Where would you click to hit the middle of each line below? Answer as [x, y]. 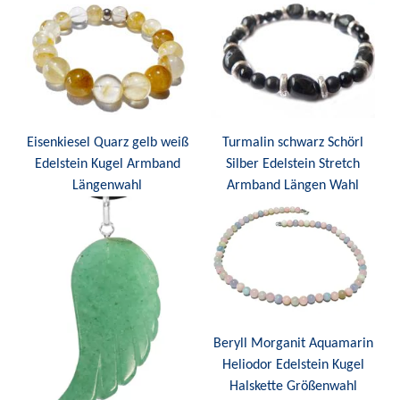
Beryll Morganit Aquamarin [293, 344]
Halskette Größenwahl [293, 387]
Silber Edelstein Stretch [293, 164]
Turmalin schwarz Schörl [293, 142]
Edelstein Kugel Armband [107, 164]
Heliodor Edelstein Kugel [293, 366]
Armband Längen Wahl [293, 185]
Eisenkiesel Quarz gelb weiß [107, 142]
